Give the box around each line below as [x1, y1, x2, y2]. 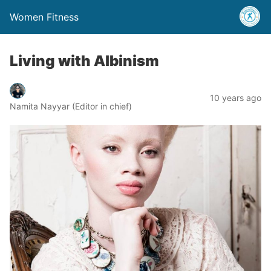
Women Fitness [10, 11, 79, 23]
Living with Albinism [10, 52, 159, 70]
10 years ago [210, 92, 261, 103]
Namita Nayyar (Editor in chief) [10, 100, 132, 111]
